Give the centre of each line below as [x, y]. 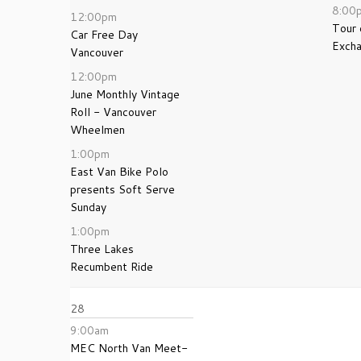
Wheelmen [98, 130]
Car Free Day [104, 35]
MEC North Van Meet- [129, 348]
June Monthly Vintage [125, 94]
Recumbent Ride [112, 267]
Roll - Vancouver [113, 112]
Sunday [88, 207]
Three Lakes [102, 249]
